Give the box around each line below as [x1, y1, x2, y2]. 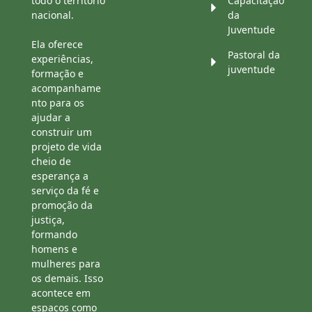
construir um [31, 125, 92, 139]
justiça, [31, 213, 65, 227]
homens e [31, 242, 77, 256]
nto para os [31, 96, 84, 110]
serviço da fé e [31, 184, 99, 198]
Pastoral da [228, 48, 280, 62]
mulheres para [31, 257, 100, 271]
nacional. [31, 8, 74, 22]
